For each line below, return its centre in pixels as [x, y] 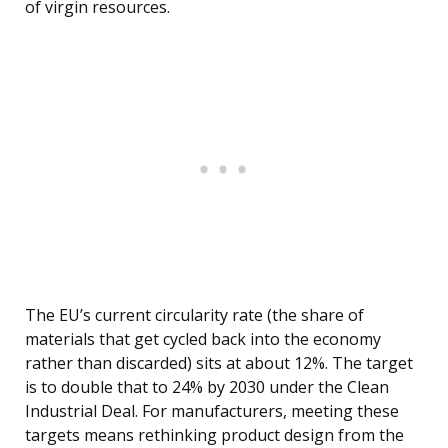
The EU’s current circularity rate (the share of [194, 315]
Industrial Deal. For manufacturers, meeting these [212, 411]
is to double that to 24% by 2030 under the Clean [207, 387]
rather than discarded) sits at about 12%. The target [219, 363]
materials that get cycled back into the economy [203, 339]
